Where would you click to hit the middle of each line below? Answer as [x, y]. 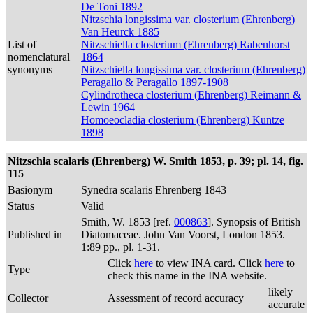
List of [22, 44]
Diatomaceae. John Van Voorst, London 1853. [183, 234]
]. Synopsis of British [254, 222]
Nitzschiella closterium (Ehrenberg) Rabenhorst [185, 44]
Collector [28, 298]
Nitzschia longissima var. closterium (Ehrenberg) [188, 19]
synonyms [30, 70]
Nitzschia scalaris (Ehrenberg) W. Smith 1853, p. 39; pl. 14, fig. [155, 161]
